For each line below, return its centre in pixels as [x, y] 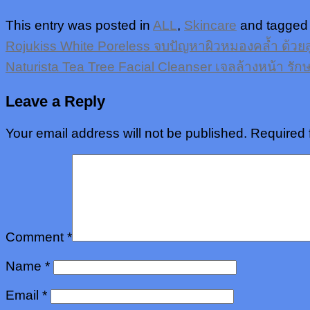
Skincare [210, 26]
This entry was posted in [79, 26]
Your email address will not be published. [126, 134]
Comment [36, 237]
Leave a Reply [55, 101]
